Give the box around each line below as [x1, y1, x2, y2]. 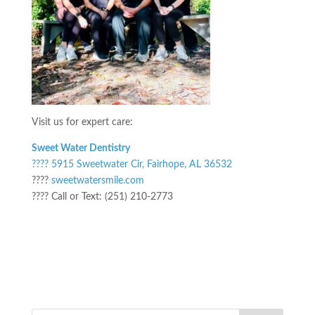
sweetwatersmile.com [51, 175, 144, 186]
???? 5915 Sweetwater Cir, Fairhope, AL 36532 [31, 159, 232, 169]
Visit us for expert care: [31, 117, 133, 127]
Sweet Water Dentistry [31, 143, 130, 153]
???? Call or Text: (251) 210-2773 [31, 191, 173, 202]
